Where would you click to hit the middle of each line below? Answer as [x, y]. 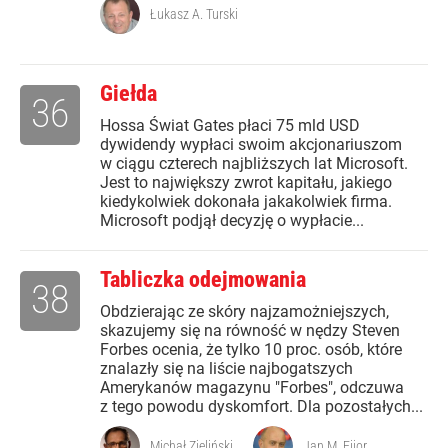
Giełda [128, 94]
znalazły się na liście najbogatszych [226, 369]
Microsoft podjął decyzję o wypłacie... [232, 221]
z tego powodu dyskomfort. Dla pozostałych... [261, 407]
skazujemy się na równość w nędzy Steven [250, 331]
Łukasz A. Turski [194, 14]
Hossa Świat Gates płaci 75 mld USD [230, 126]
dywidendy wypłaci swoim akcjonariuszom [251, 145]
